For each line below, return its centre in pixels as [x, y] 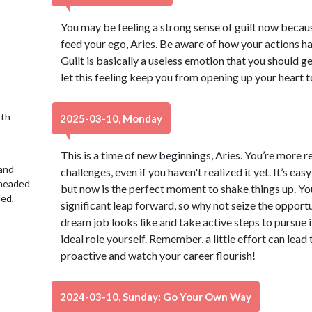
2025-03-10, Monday [111, 118]
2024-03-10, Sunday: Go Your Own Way [156, 297]
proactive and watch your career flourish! [158, 255]
